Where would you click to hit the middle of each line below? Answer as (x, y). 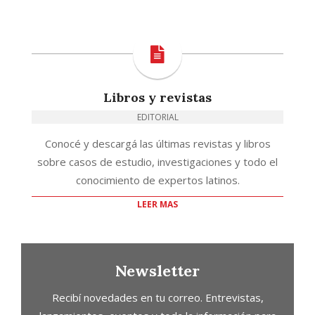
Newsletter (157, 270)
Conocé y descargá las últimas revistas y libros (157, 143)
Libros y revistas (157, 97)
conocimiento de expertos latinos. (157, 180)
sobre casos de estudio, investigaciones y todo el (157, 161)
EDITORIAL (157, 117)
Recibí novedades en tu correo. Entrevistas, (157, 297)
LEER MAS (157, 204)
